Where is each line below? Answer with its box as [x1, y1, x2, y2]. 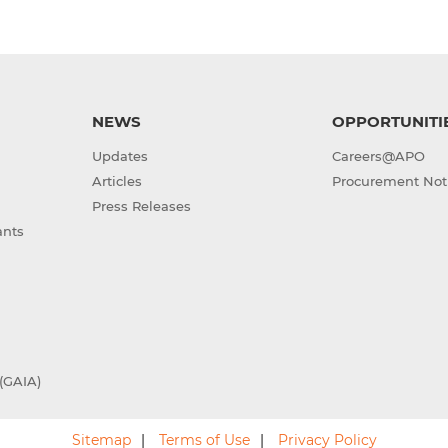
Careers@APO [332, 148, 426, 165]
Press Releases [91, 198, 191, 215]
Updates [91, 148, 148, 165]
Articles [91, 173, 142, 190]
